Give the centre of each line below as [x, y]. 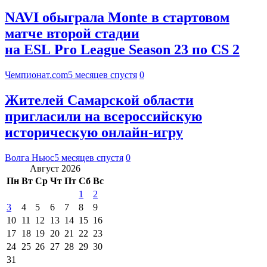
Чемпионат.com [36, 75]
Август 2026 [55, 168]
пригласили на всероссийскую [103, 117]
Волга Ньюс [30, 157]
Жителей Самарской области [99, 100]
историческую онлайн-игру [94, 133]
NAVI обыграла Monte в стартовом [117, 18]
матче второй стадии [72, 34]
